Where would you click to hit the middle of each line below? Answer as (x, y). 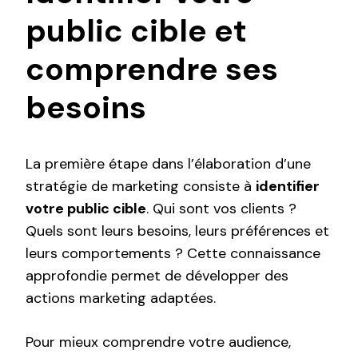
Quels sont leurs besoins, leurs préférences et (177, 231)
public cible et (136, 31)
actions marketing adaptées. (121, 298)
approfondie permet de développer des (157, 276)
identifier (288, 187)
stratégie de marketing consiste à (141, 187)
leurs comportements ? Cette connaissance (173, 254)
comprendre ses (152, 69)
